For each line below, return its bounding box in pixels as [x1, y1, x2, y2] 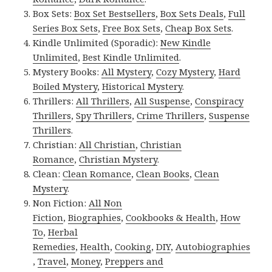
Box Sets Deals [160, 7, 224, 20]
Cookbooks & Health [126, 211, 216, 224]
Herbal [48, 226, 78, 239]
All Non [89, 197, 123, 209]
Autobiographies [175, 240, 251, 253]
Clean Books [136, 168, 190, 180]
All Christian [79, 138, 136, 151]
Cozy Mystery [156, 66, 214, 78]
